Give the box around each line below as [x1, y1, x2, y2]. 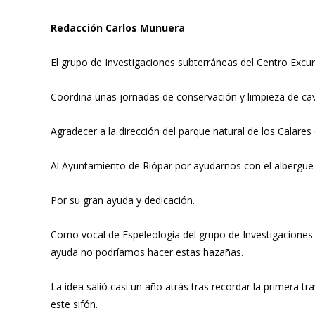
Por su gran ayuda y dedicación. [51, 193, 195, 207]
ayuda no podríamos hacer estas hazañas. [51, 245, 243, 259]
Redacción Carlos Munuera [51, 21, 185, 34]
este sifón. [51, 297, 98, 311]
